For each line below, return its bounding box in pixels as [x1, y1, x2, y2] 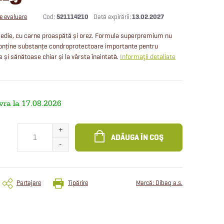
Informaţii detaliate [120, 52, 175, 60]
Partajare [16, 178, 41, 186]
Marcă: [136, 178, 155, 186]
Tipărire [68, 178, 88, 186]
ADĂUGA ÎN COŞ [110, 132, 163, 142]
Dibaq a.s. [155, 178, 182, 186]
